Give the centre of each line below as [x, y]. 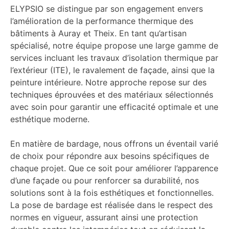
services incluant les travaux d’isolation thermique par [114, 58]
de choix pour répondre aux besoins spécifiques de [110, 156]
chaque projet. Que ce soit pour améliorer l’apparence [114, 168]
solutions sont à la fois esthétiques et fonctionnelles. [112, 192]
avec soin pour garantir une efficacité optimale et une [114, 107]
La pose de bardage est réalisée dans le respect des [111, 205]
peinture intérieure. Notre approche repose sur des [108, 82]
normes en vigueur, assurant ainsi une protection [104, 217]
